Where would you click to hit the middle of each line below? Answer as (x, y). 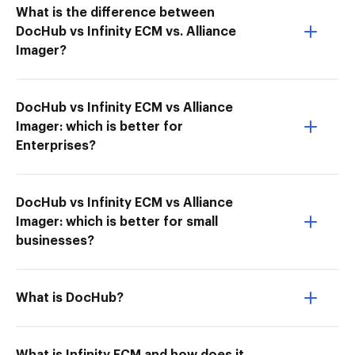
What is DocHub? (70, 298)
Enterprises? (56, 146)
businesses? (55, 241)
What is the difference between (115, 13)
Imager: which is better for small (117, 222)
